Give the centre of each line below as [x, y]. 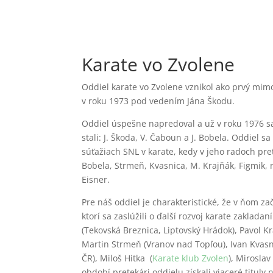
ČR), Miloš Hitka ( [117, 258]
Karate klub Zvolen [191, 258]
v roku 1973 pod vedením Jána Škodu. [158, 101]
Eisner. [96, 179]
